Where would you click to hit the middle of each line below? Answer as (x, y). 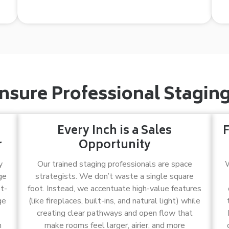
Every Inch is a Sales (114, 131)
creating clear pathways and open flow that (114, 213)
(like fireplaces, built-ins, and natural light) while (114, 201)
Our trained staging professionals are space (114, 164)
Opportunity (114, 146)
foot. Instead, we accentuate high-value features (114, 189)
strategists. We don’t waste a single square (114, 176)
